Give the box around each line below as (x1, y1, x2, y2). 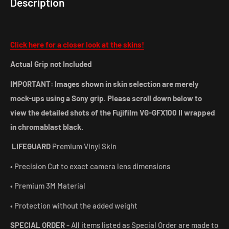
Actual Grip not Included (10, 59, 93, 69)
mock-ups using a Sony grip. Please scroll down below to (10, 93, 202, 103)
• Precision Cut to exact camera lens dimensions (10, 161, 170, 171)
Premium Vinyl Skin (52, 142, 117, 151)
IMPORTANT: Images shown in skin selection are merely (10, 79, 199, 88)
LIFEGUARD (12, 142, 51, 151)
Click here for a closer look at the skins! (10, 39, 144, 49)
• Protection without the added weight (10, 200, 138, 210)
